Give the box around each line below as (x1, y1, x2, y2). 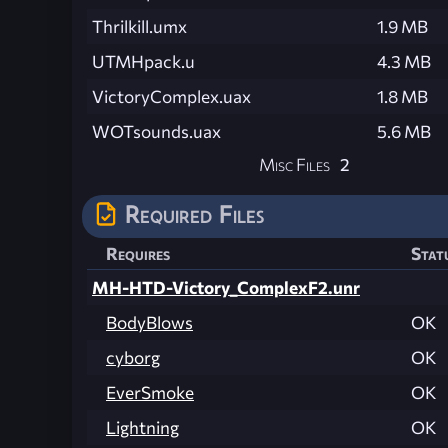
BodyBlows (106, 311, 193, 333)
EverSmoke (106, 381, 194, 403)
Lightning (106, 416, 179, 438)
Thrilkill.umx (92, 15, 187, 37)
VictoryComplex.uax (92, 85, 251, 107)
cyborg (106, 346, 160, 368)
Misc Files (259, 153, 330, 175)
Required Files (125, 199, 264, 228)
